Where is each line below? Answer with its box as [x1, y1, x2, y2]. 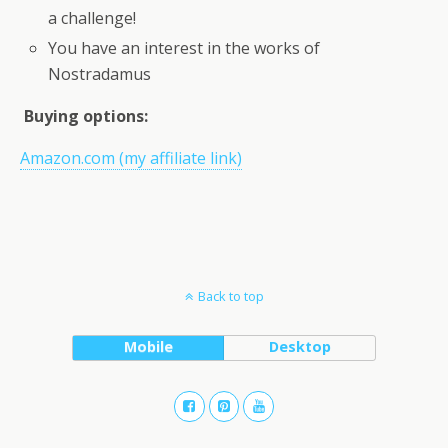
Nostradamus [48, 63, 152, 86]
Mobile [123, 337, 173, 357]
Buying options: [20, 105, 148, 128]
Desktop [268, 337, 331, 357]
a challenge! [48, 7, 137, 30]
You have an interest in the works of [48, 37, 321, 60]
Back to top [197, 287, 264, 306]
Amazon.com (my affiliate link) [20, 147, 242, 170]
